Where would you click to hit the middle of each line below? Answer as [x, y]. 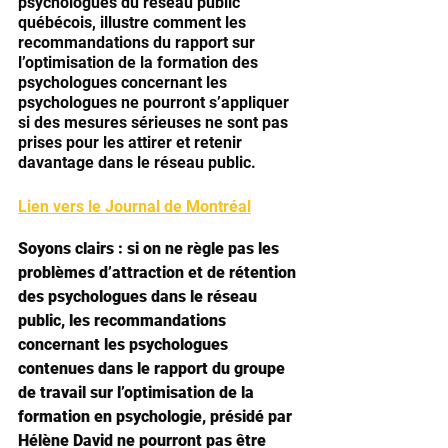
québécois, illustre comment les [134, 22]
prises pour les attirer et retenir [132, 142]
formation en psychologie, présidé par [157, 416]
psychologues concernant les [124, 82]
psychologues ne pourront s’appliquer [155, 102]
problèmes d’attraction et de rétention [159, 272]
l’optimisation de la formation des [140, 62]
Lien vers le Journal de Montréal [134, 206]
